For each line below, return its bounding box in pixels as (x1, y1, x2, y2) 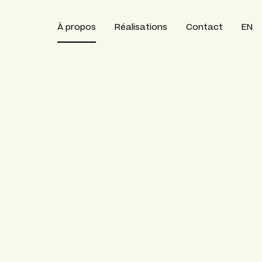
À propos (57, 22, 96, 32)
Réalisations (115, 22, 167, 32)
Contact (186, 22, 223, 32)
